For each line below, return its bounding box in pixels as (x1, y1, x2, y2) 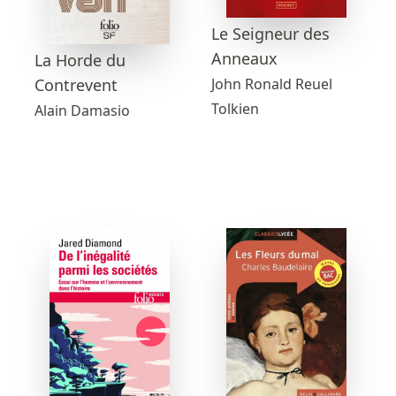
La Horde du (34, 49, 126, 72)
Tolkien (211, 98, 259, 118)
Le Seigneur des (211, 22, 330, 44)
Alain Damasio (34, 101, 130, 121)
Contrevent (34, 74, 118, 96)
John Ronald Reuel (211, 73, 332, 94)
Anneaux (211, 47, 278, 69)
